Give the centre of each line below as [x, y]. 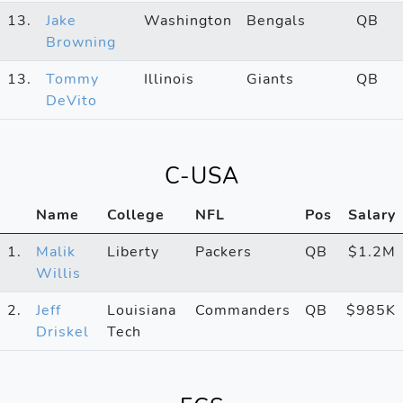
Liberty [133, 251]
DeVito [72, 100]
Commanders [243, 310]
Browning [81, 42]
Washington [188, 20]
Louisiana [142, 310]
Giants [270, 79]
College [136, 215]
